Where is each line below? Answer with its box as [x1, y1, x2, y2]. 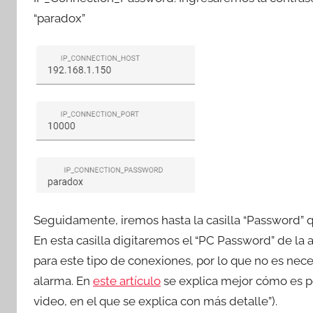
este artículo [93, 274, 161, 289]
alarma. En [34, 274, 93, 289]
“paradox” [34, 11, 85, 26]
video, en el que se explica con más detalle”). [34, 294, 277, 309]
